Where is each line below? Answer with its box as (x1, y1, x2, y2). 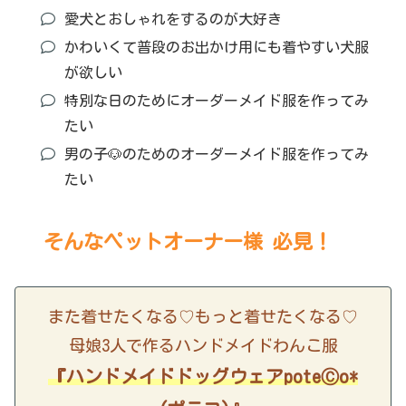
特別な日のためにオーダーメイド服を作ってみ (63, 93, 369, 108)
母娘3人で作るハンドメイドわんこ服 (68, 337, 338, 354)
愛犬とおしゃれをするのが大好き (63, 11, 282, 26)
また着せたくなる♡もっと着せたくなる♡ (48, 308, 358, 325)
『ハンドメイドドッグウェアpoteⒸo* (48, 367, 358, 386)
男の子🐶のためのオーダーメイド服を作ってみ (63, 147, 369, 162)
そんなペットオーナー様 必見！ (43, 232, 333, 253)
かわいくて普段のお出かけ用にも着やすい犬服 (63, 39, 369, 54)
